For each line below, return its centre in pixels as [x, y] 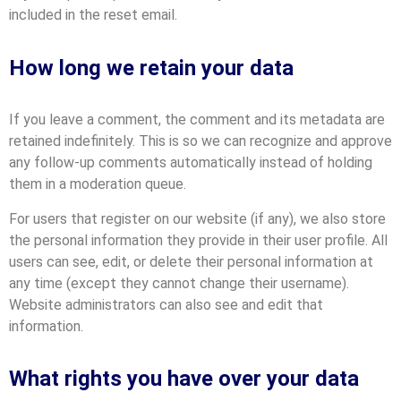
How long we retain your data [151, 68]
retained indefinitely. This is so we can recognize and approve [200, 141]
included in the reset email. [93, 15]
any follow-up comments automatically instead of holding [191, 163]
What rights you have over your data [184, 379]
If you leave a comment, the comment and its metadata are [197, 120]
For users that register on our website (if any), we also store [197, 218]
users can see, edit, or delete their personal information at [191, 261]
